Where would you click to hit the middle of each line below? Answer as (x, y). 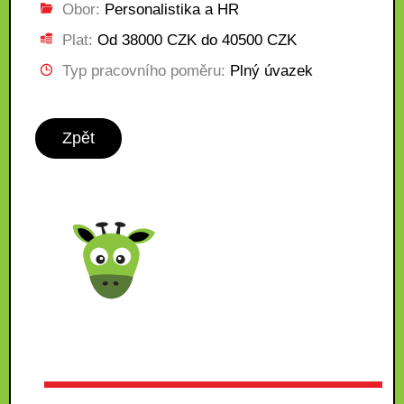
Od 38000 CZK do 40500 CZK (195, 40)
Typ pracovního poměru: (144, 71)
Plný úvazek (269, 71)
